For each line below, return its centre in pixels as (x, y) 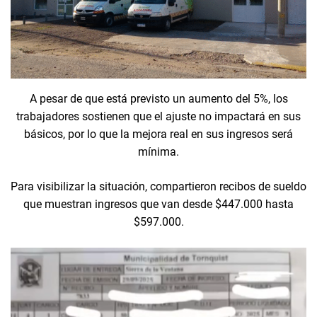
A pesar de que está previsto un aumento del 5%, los (158, 98)
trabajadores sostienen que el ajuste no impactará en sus (158, 116)
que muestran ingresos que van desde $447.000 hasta (158, 204)
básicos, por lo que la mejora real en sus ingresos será (158, 134)
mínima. (158, 151)
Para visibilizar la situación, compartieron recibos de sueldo (158, 186)
